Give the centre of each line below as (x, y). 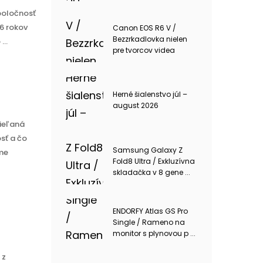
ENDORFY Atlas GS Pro (150, 211)
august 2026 (135, 106)
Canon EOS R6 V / (144, 28)
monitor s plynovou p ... (154, 233)
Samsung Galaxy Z (147, 150)
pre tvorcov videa (144, 50)
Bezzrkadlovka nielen (150, 39)
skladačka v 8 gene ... (151, 172)
